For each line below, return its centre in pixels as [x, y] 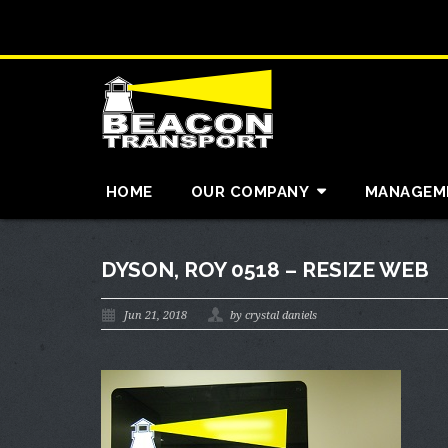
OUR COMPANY [250, 192]
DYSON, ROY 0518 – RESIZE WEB [264, 269]
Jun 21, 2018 [155, 315]
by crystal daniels [273, 315]
